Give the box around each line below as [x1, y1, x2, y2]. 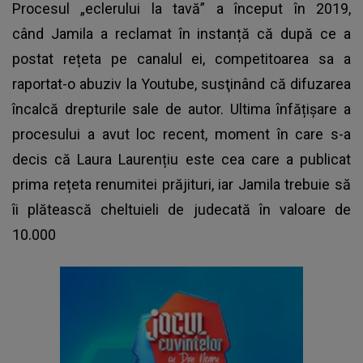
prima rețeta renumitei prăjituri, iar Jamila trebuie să [12, 175, 351, 193]
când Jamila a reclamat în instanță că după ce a [12, 24, 351, 42]
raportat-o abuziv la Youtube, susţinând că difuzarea [12, 75, 351, 92]
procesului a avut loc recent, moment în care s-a [12, 125, 351, 143]
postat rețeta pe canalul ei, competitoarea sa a [12, 49, 351, 67]
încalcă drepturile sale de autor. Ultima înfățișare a [12, 100, 351, 117]
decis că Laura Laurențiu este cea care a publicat [12, 150, 351, 168]
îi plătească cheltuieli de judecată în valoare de [12, 200, 351, 218]
